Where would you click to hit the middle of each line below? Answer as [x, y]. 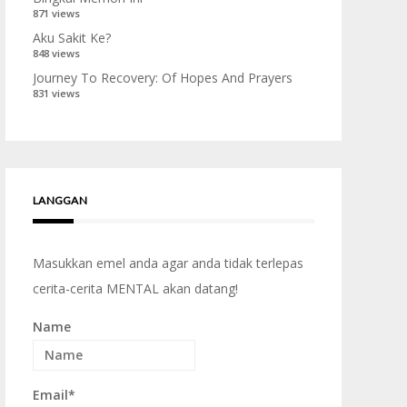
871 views [56, 13]
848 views [56, 53]
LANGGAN [60, 200]
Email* [54, 395]
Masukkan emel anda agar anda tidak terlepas [168, 263]
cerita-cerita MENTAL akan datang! [135, 288]
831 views [56, 93]
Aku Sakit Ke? [72, 38]
